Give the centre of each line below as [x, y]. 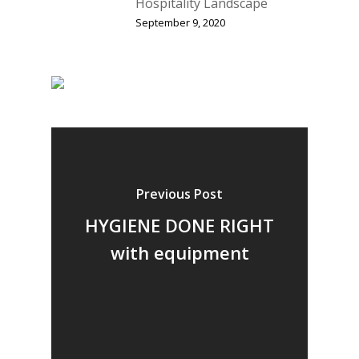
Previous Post [179, 194]
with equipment [179, 252]
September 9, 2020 [180, 23]
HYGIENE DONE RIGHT [179, 225]
